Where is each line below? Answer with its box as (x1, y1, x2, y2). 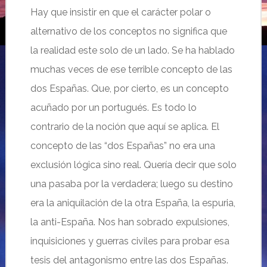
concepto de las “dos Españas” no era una (30, 140, 215, 151)
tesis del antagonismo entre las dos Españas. (30, 254, 228, 266)
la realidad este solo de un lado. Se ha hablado (30, 45, 235, 56)
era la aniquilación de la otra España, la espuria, (30, 197, 235, 209)
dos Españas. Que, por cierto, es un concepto (30, 83, 229, 94)
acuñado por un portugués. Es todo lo (30, 102, 197, 113)
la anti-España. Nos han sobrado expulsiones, (30, 216, 229, 228)
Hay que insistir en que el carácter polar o (30, 7, 211, 18)
